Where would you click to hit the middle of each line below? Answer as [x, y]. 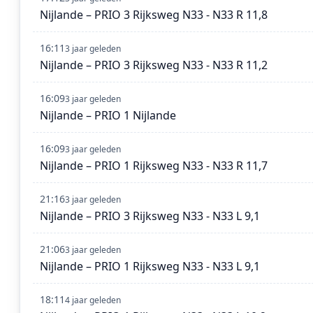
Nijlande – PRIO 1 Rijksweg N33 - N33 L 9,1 [150, 267]
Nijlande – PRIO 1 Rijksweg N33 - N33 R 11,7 [154, 166]
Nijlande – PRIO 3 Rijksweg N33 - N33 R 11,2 [154, 65]
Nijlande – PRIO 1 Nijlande [108, 116]
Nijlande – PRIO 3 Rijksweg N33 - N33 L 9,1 [150, 216]
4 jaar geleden [93, 300]
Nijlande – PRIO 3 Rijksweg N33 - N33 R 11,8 [154, 15]
